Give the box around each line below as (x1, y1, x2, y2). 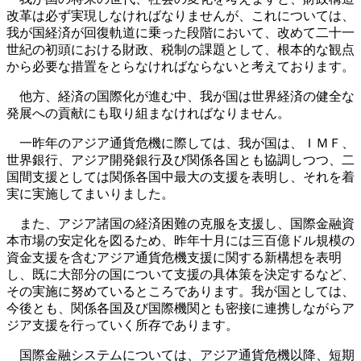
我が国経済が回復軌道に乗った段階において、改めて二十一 (6, 26, 355, 39)
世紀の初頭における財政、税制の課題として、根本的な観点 (6, 43, 355, 56)
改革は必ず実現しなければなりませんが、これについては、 (6, 9, 355, 23)
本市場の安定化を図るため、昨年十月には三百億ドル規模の (6, 234, 355, 247)
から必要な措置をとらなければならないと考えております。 (6, 60, 355, 73)
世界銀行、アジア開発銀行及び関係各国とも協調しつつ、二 (6, 153, 355, 167)
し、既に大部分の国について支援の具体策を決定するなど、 (6, 268, 355, 281)
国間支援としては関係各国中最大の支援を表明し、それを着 (6, 170, 355, 184)
